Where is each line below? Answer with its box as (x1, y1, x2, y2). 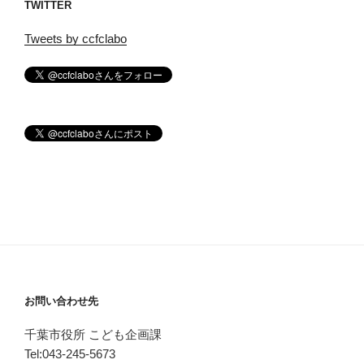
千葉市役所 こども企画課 (24, 327, 162, 341)
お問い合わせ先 (24, 295, 98, 308)
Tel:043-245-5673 (24, 346, 115, 361)
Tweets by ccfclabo (24, 31, 127, 45)
